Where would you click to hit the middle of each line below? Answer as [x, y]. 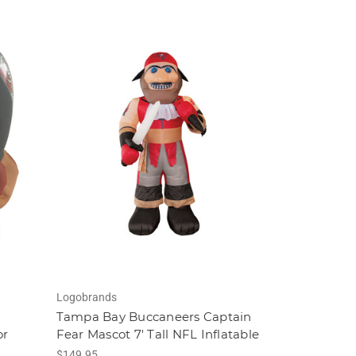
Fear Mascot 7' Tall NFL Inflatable [158, 335]
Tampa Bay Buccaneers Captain [154, 317]
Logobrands [86, 298]
